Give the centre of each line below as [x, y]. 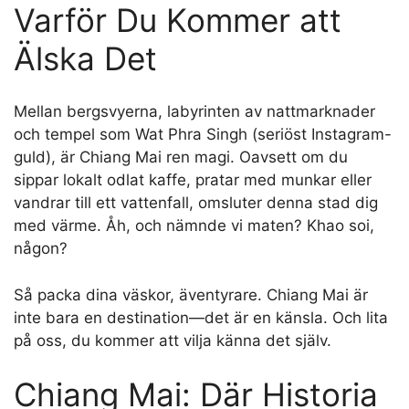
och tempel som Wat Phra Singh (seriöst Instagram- [203, 135]
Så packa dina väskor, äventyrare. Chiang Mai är [191, 294]
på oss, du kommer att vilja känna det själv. [173, 340]
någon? [41, 249]
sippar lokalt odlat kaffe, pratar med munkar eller [193, 180]
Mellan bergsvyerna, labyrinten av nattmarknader [194, 112]
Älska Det [85, 58]
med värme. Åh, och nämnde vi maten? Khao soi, [194, 226]
